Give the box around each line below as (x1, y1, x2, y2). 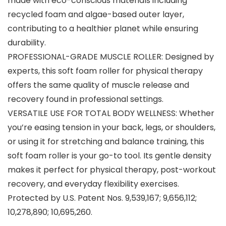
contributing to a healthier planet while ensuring (8, 23, 198, 35)
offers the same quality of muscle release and (8, 79, 189, 91)
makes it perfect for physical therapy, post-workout (8, 164, 216, 176)
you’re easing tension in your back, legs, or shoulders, (8, 122, 215, 134)
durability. (8, 37, 46, 49)
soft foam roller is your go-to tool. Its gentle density (8, 150, 211, 162)
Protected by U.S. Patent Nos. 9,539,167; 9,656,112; (8, 192, 197, 204)
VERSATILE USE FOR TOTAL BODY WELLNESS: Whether (8, 107, 214, 120)
